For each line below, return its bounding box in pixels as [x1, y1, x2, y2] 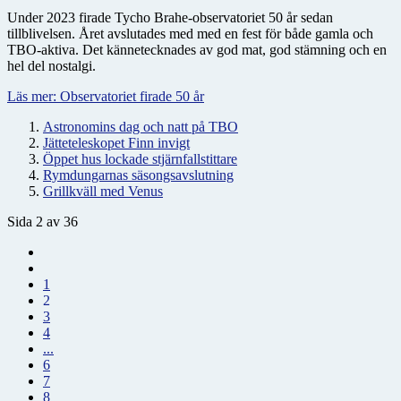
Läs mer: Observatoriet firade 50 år [7, 88, 204, 104]
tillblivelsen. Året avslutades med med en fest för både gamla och [7, 25, 373, 41]
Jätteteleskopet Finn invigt [43, 134, 190, 150]
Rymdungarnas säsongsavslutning [43, 166, 234, 183]
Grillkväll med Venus [43, 183, 163, 199]
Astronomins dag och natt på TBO [43, 118, 238, 134]
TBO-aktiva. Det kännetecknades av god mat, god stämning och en [7, 41, 387, 57]
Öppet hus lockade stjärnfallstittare [43, 150, 237, 166]
